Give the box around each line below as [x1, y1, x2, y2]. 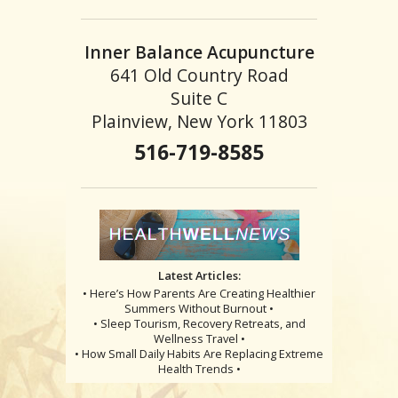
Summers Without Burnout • [124, 299, 274, 316]
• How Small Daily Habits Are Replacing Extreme [75, 345, 323, 362]
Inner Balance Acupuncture [84, 40, 314, 65]
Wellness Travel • [153, 330, 245, 346]
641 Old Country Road [109, 63, 289, 88]
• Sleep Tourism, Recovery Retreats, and [92, 314, 306, 331]
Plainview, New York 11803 [91, 109, 307, 134]
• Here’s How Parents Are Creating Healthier [83, 284, 315, 301]
